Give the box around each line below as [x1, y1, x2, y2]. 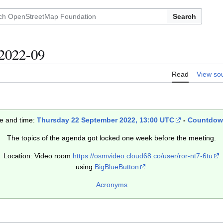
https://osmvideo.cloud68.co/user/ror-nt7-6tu [73, 152, 213, 160]
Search [173, 12, 196, 20]
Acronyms [96, 181, 127, 189]
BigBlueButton [94, 163, 139, 171]
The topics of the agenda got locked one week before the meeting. [7, 134, 216, 142]
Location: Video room [3, 152, 73, 160]
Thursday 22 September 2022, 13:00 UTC [37, 116, 174, 124]
